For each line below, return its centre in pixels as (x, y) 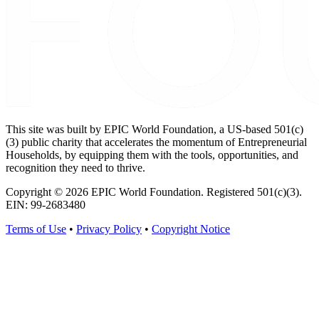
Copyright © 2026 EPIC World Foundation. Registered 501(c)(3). (154, 192)
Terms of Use (36, 229)
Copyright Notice (191, 229)
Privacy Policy (109, 229)
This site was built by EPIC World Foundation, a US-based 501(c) (155, 129)
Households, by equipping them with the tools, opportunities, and (152, 155)
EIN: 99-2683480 (46, 204)
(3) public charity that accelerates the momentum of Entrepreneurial (156, 142)
